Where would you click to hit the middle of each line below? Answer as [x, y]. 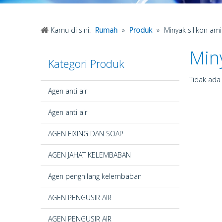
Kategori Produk [86, 63]
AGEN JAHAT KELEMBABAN [89, 155]
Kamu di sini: [71, 30]
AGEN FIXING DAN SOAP [86, 134]
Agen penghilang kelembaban [95, 176]
